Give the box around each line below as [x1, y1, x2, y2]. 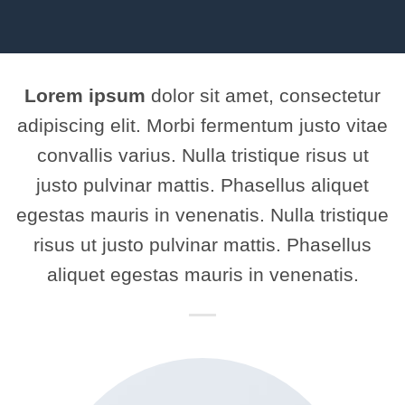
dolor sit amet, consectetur [146, 85, 381, 106]
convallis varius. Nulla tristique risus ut [36, 145, 369, 165]
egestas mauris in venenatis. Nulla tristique [16, 204, 389, 225]
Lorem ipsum [24, 85, 146, 106]
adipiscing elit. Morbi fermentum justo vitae [17, 115, 388, 136]
